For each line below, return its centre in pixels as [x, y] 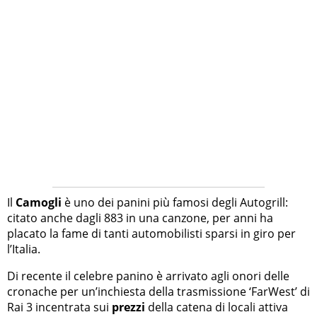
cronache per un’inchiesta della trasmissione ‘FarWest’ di [158, 292]
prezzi [128, 307]
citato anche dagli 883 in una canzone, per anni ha [140, 218]
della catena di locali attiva [217, 307]
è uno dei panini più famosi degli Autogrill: [175, 203]
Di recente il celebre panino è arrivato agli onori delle [148, 276]
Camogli [39, 203]
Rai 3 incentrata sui [59, 307]
